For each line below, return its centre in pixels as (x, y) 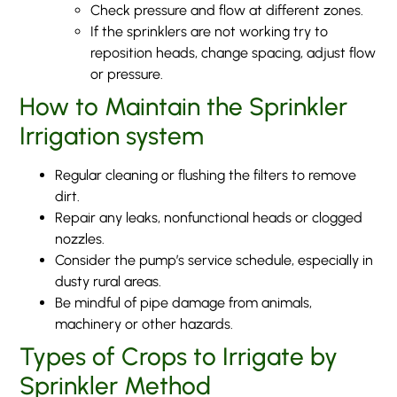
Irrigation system (112, 135)
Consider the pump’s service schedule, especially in (214, 260)
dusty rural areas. (109, 281)
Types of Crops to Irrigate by (179, 356)
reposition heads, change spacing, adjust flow (234, 52)
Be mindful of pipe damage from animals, (184, 302)
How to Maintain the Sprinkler (184, 106)
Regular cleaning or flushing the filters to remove (206, 175)
